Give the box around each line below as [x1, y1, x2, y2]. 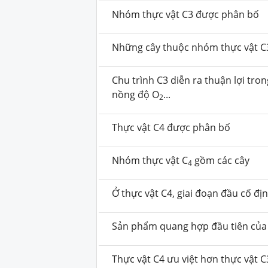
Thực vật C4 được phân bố [112, 121, 231, 134]
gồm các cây [192, 154, 250, 167]
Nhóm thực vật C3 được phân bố [112, 8, 260, 21]
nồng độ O [112, 88, 160, 101]
